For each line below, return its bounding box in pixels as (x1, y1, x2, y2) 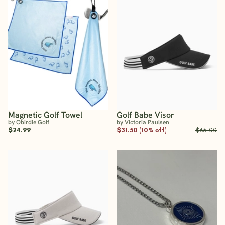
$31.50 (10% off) (117, 125, 167, 134)
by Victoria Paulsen (117, 118, 169, 126)
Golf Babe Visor (117, 109, 174, 120)
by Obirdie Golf (8, 118, 49, 126)
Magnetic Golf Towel (8, 109, 82, 120)
